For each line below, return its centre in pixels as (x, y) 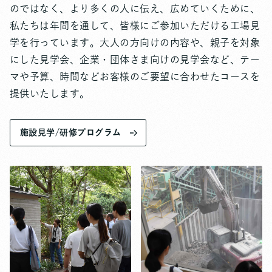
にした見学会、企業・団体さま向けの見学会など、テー (135, 60)
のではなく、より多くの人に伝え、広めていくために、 (135, 9)
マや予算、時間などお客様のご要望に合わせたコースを (135, 77)
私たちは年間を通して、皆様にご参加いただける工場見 (135, 26)
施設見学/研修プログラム (71, 133)
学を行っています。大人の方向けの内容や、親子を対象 (135, 43)
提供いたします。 (50, 94)
